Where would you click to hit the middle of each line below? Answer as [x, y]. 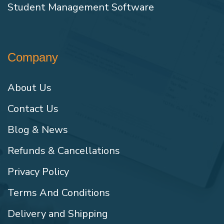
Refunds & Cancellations [64, 151]
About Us [29, 88]
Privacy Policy [38, 172]
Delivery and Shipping [58, 214]
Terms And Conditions [59, 193]
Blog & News [38, 130]
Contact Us [33, 109]
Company [33, 57]
